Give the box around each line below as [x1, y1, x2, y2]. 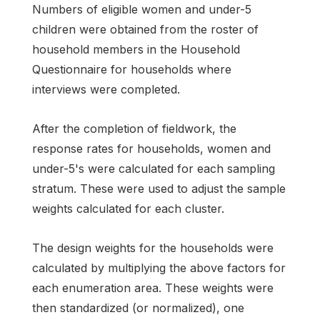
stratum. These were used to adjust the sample [32, 181, 286, 196]
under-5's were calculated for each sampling [32, 161, 275, 176]
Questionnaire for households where [32, 61, 231, 76]
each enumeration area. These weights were [32, 280, 274, 295]
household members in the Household [32, 41, 240, 56]
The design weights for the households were [32, 240, 274, 255]
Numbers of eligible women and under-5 [32, 1, 251, 16]
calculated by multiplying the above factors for [32, 260, 286, 275]
